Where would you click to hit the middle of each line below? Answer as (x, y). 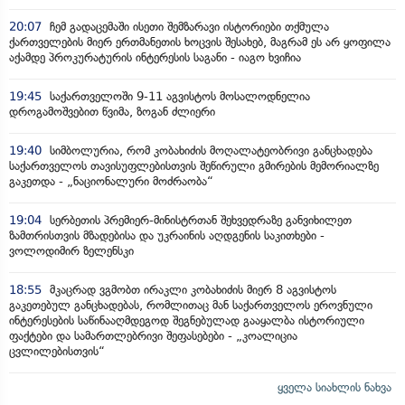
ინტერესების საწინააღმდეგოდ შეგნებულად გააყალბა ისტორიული (187, 320)
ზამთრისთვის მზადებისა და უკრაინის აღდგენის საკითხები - (167, 235)
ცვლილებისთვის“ (57, 351)
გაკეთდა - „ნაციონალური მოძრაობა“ (111, 181)
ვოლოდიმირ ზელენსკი (71, 250)
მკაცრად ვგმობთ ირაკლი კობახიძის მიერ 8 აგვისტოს (191, 289)
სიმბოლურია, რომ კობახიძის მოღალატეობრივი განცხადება (209, 150)
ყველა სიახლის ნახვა (334, 387)
